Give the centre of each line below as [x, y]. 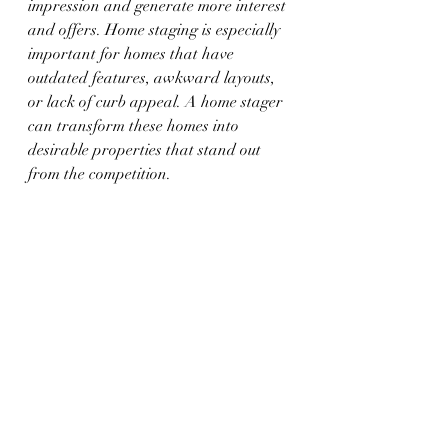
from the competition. [99, 173]
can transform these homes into [135, 125]
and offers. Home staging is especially [156, 29]
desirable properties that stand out [146, 149]
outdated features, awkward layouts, [153, 77]
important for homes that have [133, 53]
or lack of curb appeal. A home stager [157, 101]
